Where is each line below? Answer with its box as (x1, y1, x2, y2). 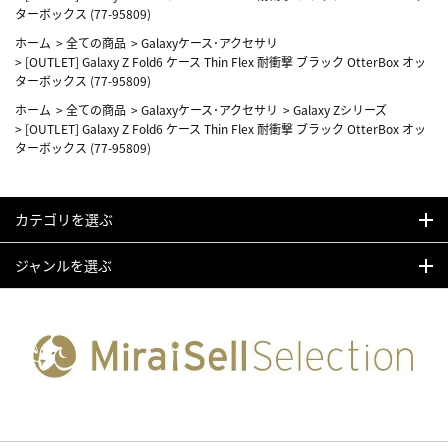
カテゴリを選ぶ (15, 209, 113, 230)
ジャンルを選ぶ (15, 255, 112, 276)
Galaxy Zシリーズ (293, 101, 387, 119)
